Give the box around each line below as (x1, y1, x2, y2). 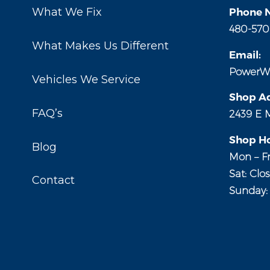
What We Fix (32, 5, 102, 19)
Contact (32, 174, 75, 187)
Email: (228, 48, 261, 61)
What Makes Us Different (32, 39, 169, 53)
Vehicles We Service (32, 72, 140, 86)
